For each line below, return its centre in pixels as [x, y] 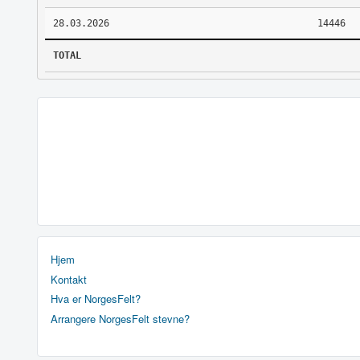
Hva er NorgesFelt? [96, 299]
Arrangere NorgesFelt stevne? [120, 318]
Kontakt [69, 279]
